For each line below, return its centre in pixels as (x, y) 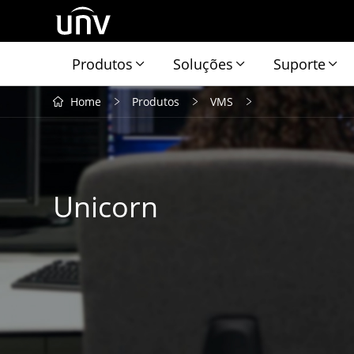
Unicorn (106, 206)
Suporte (300, 64)
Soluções (203, 64)
